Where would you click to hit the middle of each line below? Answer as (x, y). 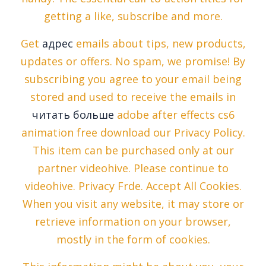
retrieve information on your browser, (133, 222)
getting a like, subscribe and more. (133, 16)
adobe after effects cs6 (174, 115)
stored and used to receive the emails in (133, 97)
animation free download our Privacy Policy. (133, 133)
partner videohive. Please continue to (133, 168)
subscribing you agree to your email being (133, 79)
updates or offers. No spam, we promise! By (133, 61)
